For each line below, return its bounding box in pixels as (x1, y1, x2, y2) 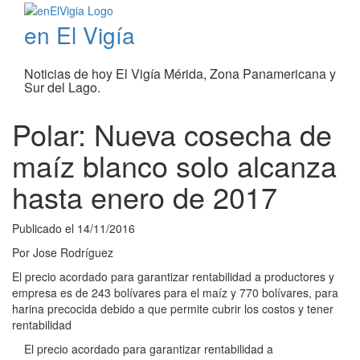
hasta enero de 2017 (12, 176, 277, 218)
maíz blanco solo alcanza (12, 145, 337, 186)
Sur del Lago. (24, 78, 100, 97)
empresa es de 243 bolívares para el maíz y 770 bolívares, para (12, 284, 338, 301)
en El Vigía (24, 18, 135, 51)
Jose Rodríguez (33, 244, 113, 261)
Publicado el (12, 220, 77, 237)
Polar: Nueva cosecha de (12, 113, 332, 155)
